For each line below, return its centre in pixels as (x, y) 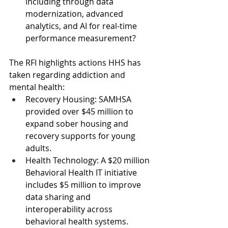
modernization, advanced (75, 14)
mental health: (37, 87)
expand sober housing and (78, 124)
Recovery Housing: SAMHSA (79, 99)
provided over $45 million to (80, 112)
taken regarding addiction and (68, 75)
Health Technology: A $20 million (89, 161)
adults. (38, 148)
